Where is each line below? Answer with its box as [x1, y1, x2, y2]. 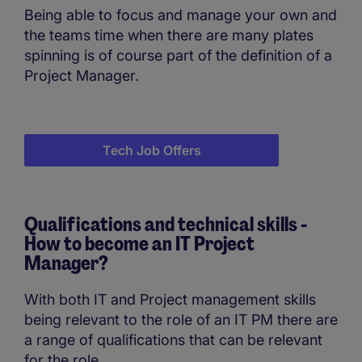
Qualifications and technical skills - [24, 211, 307, 237]
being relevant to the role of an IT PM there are [24, 310, 338, 328]
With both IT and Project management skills [24, 290, 316, 308]
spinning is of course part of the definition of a [24, 46, 332, 64]
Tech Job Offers [102, 141, 201, 158]
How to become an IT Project [24, 230, 255, 256]
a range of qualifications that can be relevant [24, 330, 322, 348]
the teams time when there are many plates [24, 26, 314, 44]
